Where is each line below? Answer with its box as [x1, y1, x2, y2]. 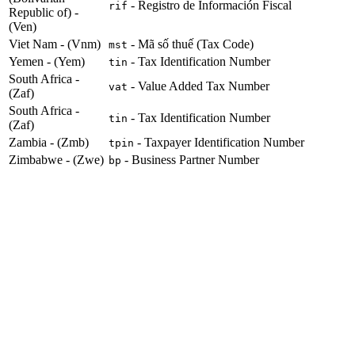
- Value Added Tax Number [128, 79, 269, 94]
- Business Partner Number [121, 153, 259, 167]
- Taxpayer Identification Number [134, 136, 304, 150]
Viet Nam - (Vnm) [9, 37, 101, 52]
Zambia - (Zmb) [9, 136, 89, 150]
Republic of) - [9, 6, 78, 20]
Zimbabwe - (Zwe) [9, 153, 104, 167]
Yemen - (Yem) [9, 55, 85, 69]
